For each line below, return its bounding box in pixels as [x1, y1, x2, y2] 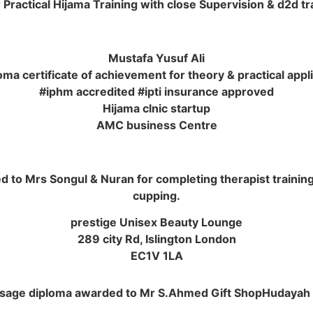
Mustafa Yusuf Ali [108, 51, 205, 66]
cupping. [133, 189, 180, 203]
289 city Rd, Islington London [77, 232, 236, 247]
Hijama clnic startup [103, 101, 210, 116]
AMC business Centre [96, 118, 217, 133]
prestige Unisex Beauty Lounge [71, 215, 242, 230]
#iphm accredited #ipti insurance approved [39, 85, 274, 99]
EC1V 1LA [130, 249, 183, 263]
